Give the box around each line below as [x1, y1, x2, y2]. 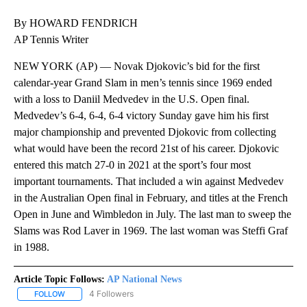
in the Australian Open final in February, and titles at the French [14, 192, 288, 204]
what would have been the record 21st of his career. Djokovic [14, 143, 279, 155]
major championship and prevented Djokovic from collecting [14, 126, 276, 138]
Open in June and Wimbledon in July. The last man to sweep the [14, 208, 291, 221]
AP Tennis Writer [14, 34, 88, 46]
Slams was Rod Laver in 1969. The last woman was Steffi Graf [14, 225, 288, 237]
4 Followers [89, 288, 134, 299]
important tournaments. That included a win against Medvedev [14, 175, 284, 188]
